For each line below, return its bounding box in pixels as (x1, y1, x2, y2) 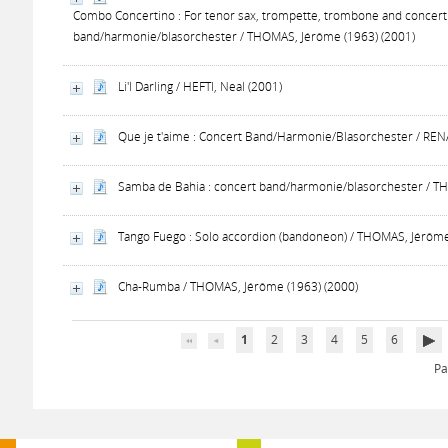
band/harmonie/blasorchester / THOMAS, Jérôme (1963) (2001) (73, 28, 416, 45)
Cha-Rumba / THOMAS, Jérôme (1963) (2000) (118, 278, 359, 295)
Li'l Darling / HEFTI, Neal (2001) (118, 78, 283, 95)
